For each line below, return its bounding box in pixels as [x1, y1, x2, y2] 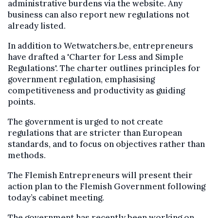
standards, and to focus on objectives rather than [8, 139, 205, 149]
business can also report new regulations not [8, 9, 189, 20]
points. [8, 96, 36, 107]
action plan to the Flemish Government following [8, 181, 205, 192]
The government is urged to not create [8, 116, 163, 127]
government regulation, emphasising [8, 74, 155, 85]
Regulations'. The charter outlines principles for [8, 63, 200, 73]
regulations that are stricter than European [8, 127, 182, 138]
